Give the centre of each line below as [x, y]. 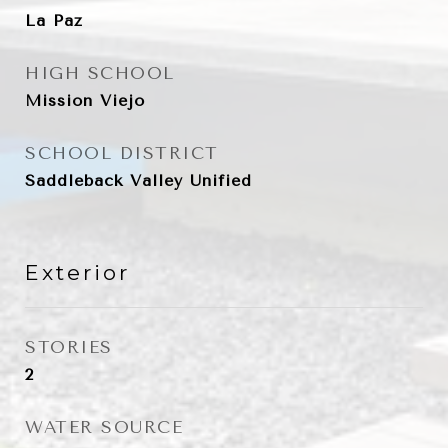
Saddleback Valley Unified [138, 180]
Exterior [77, 272]
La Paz [54, 20]
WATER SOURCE [104, 427]
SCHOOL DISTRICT [122, 153]
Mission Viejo [85, 100]
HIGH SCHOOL [100, 73]
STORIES [69, 347]
